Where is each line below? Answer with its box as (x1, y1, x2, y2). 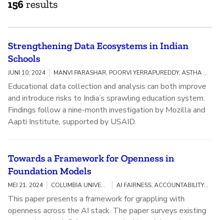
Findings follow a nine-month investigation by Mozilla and (8, 105, 205, 116)
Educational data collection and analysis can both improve (8, 81, 206, 92)
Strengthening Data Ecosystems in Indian (8, 40, 189, 52)
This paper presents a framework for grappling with (8, 193, 185, 205)
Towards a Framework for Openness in (8, 152, 174, 165)
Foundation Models (8, 165, 91, 177)
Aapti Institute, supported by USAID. (8, 116, 136, 128)
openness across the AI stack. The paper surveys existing (8, 205, 206, 217)
